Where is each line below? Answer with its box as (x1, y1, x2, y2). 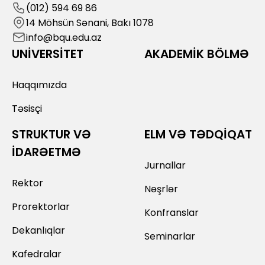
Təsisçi (12, 101, 42, 115)
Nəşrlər (144, 182, 179, 196)
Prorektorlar (12, 199, 70, 214)
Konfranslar (144, 205, 199, 219)
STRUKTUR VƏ (12, 125, 91, 143)
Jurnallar (144, 158, 186, 172)
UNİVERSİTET (12, 45, 83, 62)
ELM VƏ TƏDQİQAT (144, 125, 253, 143)
